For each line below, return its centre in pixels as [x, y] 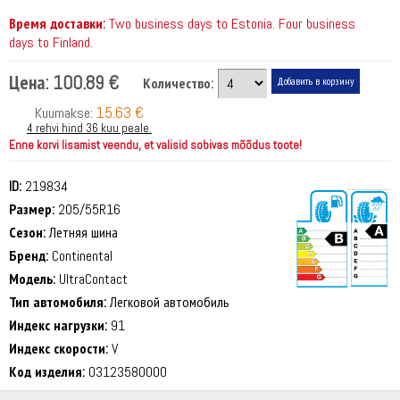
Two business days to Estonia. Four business [230, 23]
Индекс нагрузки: [58, 325]
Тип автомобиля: [58, 302]
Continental [80, 255]
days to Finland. [51, 42]
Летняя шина [82, 232]
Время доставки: [57, 23]
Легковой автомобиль [168, 302]
